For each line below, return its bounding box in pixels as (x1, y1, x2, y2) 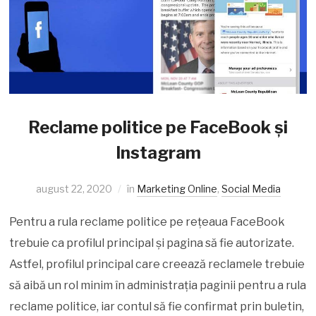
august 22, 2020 (35, 182, 112, 195)
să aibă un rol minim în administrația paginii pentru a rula (9, 278, 307, 292)
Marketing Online (136, 182, 217, 195)
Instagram (115, 142, 201, 163)
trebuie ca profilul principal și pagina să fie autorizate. (9, 236, 295, 250)
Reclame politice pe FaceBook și (28, 116, 288, 138)
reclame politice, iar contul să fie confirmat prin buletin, (9, 299, 305, 313)
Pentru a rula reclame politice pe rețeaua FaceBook (9, 214, 286, 229)
